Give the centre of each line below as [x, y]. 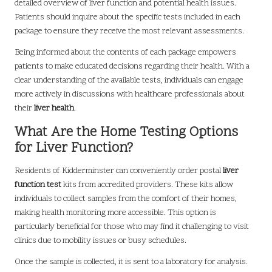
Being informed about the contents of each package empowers [125, 53]
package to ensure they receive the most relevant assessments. [129, 32]
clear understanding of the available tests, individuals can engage [129, 81]
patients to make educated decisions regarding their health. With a [132, 67]
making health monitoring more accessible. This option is [115, 213]
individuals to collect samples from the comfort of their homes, [126, 199]
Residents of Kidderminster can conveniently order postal [119, 171]
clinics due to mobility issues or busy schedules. [100, 241]
